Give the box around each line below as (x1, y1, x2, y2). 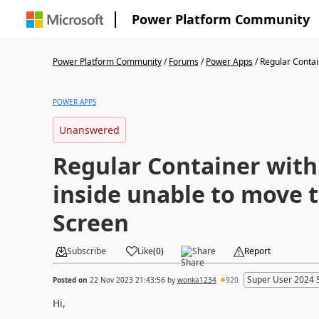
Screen (52, 207, 129, 238)
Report (244, 245, 271, 257)
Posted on (52, 274, 90, 285)
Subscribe (66, 245, 106, 257)
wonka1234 (177, 274, 216, 285)
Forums (168, 56, 199, 68)
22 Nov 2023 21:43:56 (89, 274, 165, 285)
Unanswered (58, 123, 120, 137)
